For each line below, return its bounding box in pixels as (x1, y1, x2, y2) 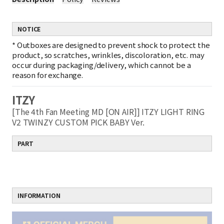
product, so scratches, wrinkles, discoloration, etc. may (12, 49, 204, 60)
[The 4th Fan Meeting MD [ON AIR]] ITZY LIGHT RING (12, 105, 205, 117)
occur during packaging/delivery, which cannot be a (12, 59, 191, 70)
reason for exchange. (12, 69, 83, 80)
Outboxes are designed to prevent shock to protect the (16, 39, 210, 50)
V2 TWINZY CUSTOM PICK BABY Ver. (12, 116, 148, 128)
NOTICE (17, 24, 41, 33)
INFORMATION (17, 191, 60, 199)
